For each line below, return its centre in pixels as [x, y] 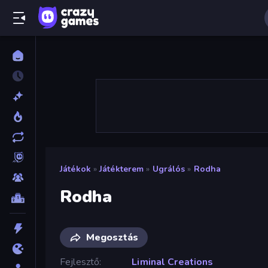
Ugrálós [169, 169]
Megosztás [112, 237]
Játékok [75, 169]
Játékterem [122, 169]
